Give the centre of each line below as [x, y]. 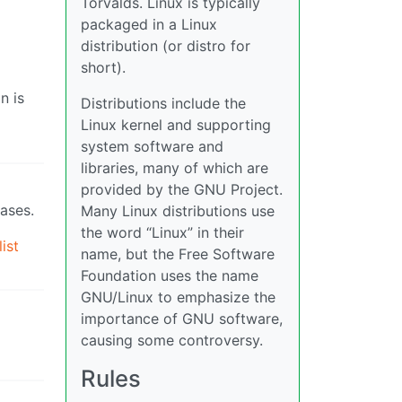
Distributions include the [163, 103]
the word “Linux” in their [162, 232]
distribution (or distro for [166, 46]
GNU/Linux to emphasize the [178, 297]
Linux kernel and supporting [176, 125]
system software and [152, 146]
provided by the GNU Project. [182, 189]
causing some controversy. [172, 340]
